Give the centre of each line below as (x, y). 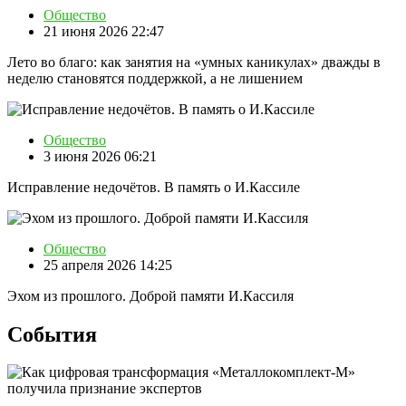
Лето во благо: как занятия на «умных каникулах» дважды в (194, 62)
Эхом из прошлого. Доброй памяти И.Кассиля (150, 295)
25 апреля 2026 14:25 (108, 265)
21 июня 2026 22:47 (104, 31)
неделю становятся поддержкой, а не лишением (155, 78)
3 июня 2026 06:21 (100, 156)
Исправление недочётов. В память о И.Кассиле (154, 187)
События (55, 334)
